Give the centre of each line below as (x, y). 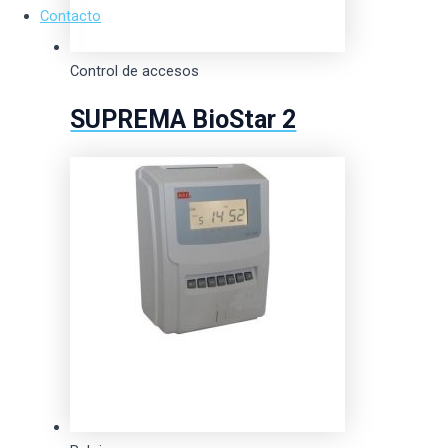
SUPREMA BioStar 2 (183, 120)
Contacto (70, 15)
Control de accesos (135, 71)
